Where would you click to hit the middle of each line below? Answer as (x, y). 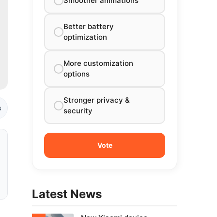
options (77, 74)
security (78, 111)
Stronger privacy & (97, 100)
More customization (98, 63)
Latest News (67, 194)
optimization (85, 37)
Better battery (89, 26)
